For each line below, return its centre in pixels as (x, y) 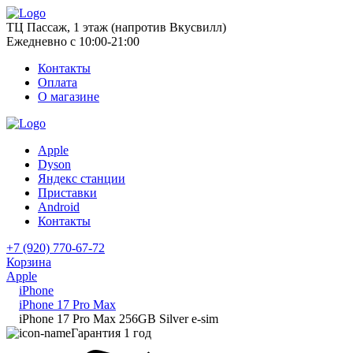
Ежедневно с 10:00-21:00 (73, 41)
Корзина (29, 262)
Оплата (58, 82)
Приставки (67, 193)
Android (59, 207)
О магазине (69, 97)
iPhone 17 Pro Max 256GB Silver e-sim (119, 319)
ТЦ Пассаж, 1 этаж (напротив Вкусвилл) (116, 27)
